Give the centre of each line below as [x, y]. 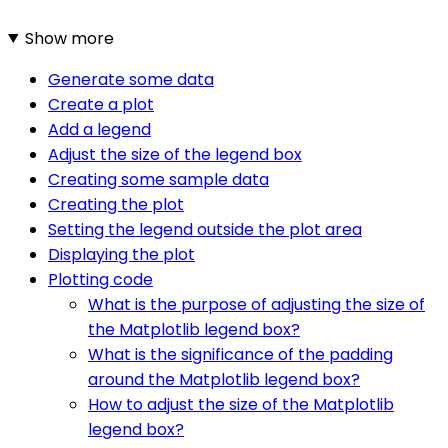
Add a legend [99, 129]
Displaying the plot [121, 254]
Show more [69, 38]
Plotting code [100, 279]
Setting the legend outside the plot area [205, 229]
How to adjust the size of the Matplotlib [241, 404]
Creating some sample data [158, 179]
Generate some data [131, 79]
